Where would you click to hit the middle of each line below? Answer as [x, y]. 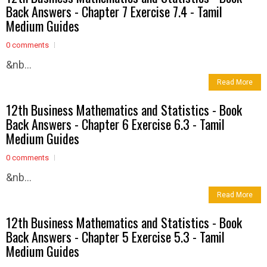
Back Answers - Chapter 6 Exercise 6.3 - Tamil [115, 124]
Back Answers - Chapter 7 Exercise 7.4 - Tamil [114, 11]
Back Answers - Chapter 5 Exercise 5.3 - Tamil [115, 236]
